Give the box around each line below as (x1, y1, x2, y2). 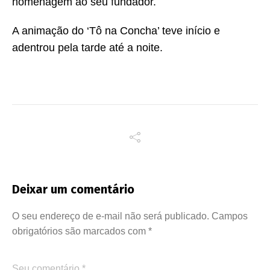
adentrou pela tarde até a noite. (12, 41, 163, 54)
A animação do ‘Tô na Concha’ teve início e (12, 24, 220, 37)
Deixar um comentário (12, 181, 134, 196)
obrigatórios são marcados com (12, 225, 148, 236)
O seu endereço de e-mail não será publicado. (12, 210, 209, 221)
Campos (212, 210, 248, 221)
